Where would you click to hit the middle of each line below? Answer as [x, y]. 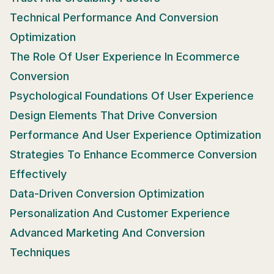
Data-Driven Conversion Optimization [107, 193]
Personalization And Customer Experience [120, 213]
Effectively [38, 174]
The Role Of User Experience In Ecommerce [125, 56]
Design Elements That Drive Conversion [113, 115]
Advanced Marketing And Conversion [107, 232]
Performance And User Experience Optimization [135, 135]
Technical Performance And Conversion [114, 17]
